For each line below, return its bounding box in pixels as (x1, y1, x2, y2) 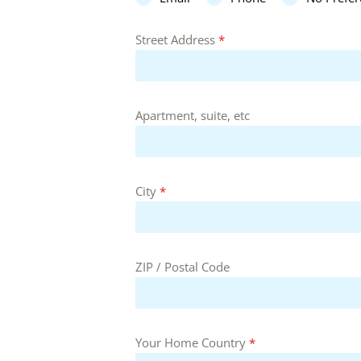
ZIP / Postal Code (135, 258, 230, 275)
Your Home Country (135, 334, 249, 351)
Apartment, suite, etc (135, 106, 250, 123)
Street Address (135, 31, 218, 48)
